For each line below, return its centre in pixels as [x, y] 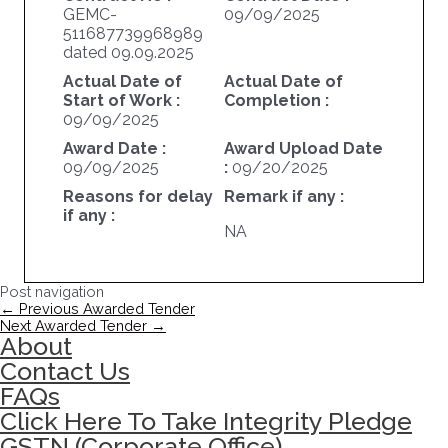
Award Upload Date [303, 149]
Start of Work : [121, 101]
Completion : [276, 101]
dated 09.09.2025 [128, 53]
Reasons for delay [137, 197]
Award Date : [114, 149]
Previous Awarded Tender [105, 309]
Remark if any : [283, 197]
